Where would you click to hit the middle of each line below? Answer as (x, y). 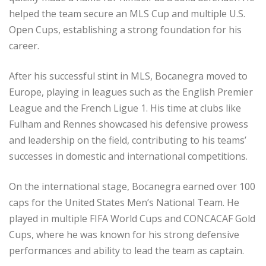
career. (24, 46)
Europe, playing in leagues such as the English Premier (131, 92)
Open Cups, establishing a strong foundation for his (125, 30)
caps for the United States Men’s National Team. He (124, 203)
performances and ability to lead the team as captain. (126, 251)
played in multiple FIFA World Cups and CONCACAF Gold (132, 219)
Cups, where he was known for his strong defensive (124, 235)
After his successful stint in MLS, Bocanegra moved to (128, 76)
